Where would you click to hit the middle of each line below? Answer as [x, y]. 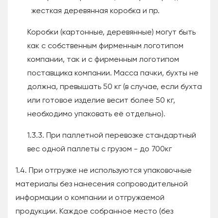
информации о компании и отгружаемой [90, 198]
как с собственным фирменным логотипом [105, 46]
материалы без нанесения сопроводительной [102, 184]
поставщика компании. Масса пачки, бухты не [113, 73]
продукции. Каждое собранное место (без [94, 212]
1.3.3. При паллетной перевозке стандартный [112, 136]
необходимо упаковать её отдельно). [96, 114]
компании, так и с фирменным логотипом [103, 60]
